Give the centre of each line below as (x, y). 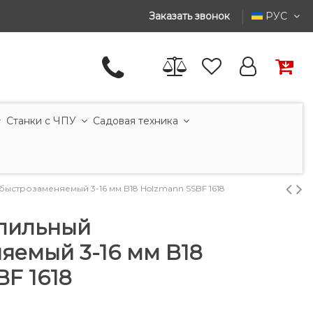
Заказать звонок (191, 16)
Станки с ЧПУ (43, 121)
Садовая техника (137, 121)
